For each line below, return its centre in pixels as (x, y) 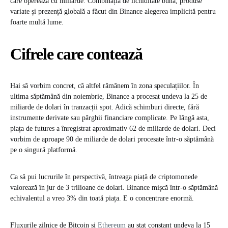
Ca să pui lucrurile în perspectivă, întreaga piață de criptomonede (104, 177)
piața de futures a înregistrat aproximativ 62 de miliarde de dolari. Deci (113, 129)
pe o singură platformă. (44, 150)
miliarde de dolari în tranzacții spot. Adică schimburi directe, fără (105, 107)
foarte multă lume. (37, 22)
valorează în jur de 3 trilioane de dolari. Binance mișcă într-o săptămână (114, 188)
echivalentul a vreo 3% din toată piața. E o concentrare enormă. (102, 198)
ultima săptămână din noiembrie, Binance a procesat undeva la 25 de (109, 97)
